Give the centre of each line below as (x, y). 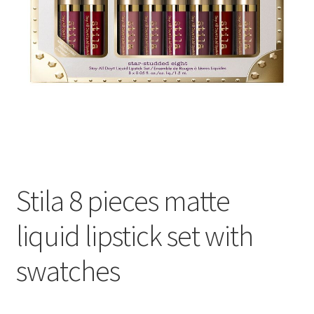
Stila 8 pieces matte (123, 200)
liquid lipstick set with (134, 235)
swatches (68, 270)
